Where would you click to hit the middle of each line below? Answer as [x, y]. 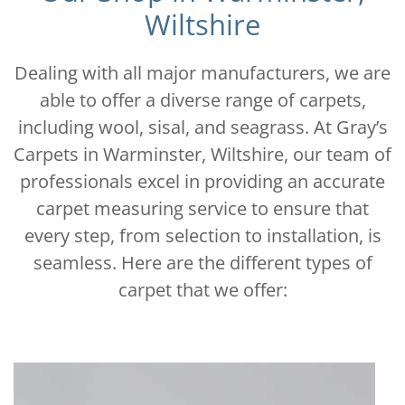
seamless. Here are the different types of [202, 263]
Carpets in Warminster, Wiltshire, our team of [202, 155]
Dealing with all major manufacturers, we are [202, 73]
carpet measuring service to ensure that [202, 209]
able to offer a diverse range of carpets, [202, 100]
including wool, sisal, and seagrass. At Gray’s [202, 127]
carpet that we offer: [202, 290]
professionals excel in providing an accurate [202, 182]
